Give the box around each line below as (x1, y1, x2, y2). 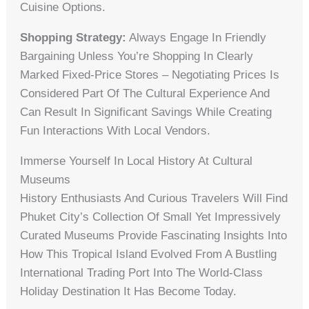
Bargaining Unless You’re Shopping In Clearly (20, 49, 254, 63)
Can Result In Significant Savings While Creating (20, 105, 272, 119)
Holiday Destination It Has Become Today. (20, 284, 237, 298)
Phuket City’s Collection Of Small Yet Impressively (20, 210, 281, 223)
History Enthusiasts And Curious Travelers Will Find (20, 191, 288, 205)
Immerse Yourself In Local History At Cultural (20, 154, 253, 168)
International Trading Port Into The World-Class (20, 266, 263, 279)
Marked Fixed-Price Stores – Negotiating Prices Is (20, 68, 280, 81)
